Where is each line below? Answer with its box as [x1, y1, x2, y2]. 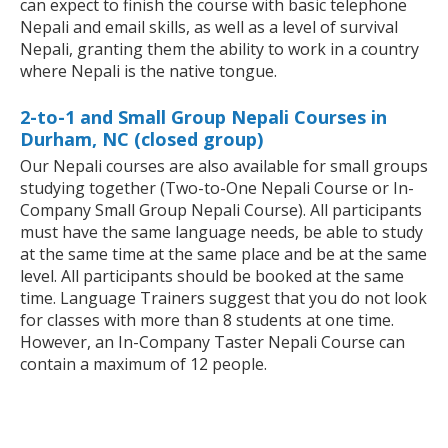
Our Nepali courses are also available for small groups [20, 155, 428, 178]
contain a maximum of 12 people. [20, 353, 267, 376]
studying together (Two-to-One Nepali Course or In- [20, 177, 414, 200]
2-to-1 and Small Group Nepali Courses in [20, 105, 387, 130]
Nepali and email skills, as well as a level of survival [20, 16, 398, 39]
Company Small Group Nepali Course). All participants [20, 199, 422, 222]
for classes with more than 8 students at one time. [20, 309, 394, 332]
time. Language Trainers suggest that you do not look [20, 287, 427, 310]
